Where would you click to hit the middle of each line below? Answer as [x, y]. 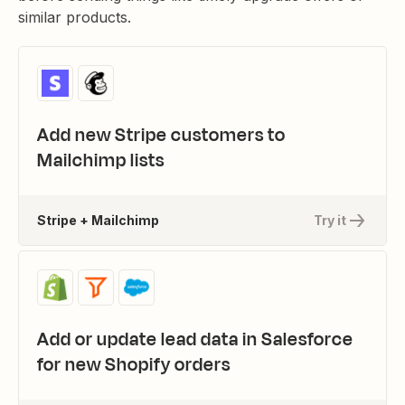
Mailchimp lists [101, 161]
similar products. [77, 18]
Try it [330, 220]
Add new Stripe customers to [161, 136]
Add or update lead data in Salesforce [195, 340]
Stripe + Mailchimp [98, 220]
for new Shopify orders [134, 365]
